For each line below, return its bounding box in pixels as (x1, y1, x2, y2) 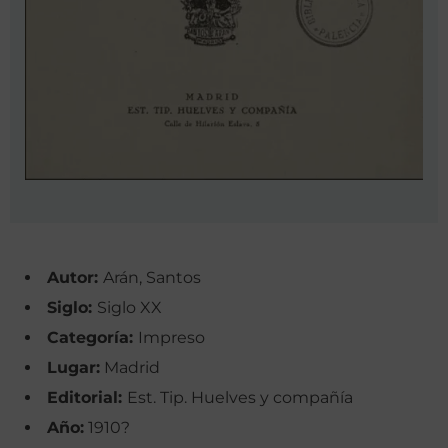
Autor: (47, 267, 103, 287)
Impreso (138, 327, 205, 347)
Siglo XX (97, 297, 162, 317)
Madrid (100, 357, 160, 377)
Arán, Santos (103, 267, 201, 287)
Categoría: (47, 327, 138, 347)
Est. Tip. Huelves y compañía (127, 387, 353, 407)
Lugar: (47, 357, 100, 377)
